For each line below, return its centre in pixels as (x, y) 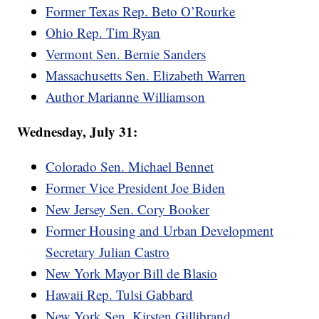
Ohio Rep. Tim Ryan (103, 32)
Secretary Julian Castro (108, 252)
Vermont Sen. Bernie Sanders (126, 54)
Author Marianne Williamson (126, 96)
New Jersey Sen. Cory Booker (128, 209)
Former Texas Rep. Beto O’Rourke (141, 11)
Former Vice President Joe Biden (136, 188)
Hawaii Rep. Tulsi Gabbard (120, 294)
